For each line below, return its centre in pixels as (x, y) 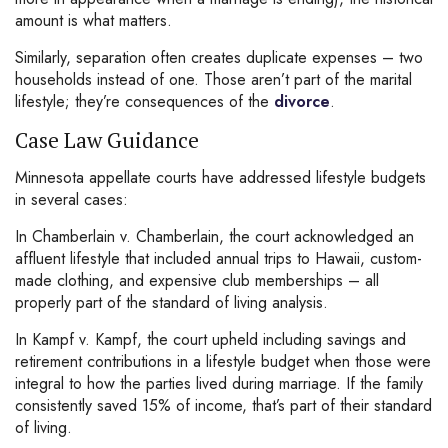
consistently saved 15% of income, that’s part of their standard (223, 405)
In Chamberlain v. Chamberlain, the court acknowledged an (214, 236)
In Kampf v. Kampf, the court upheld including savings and (210, 339)
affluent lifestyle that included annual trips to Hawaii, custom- (218, 258)
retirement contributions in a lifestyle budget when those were (223, 361)
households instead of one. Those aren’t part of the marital (213, 79)
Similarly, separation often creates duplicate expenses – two (219, 57)
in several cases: (71, 199)
